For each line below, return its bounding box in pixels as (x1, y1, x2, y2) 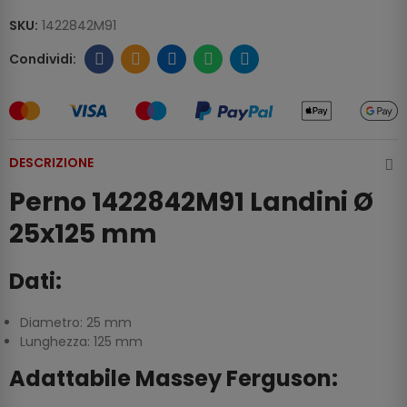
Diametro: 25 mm (20, 313, 132, 333)
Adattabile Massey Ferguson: (9, 363, 338, 394)
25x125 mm (9, 216, 157, 253)
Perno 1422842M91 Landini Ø (9, 184, 373, 221)
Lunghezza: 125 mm (20, 333, 143, 352)
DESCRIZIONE (9, 154, 94, 173)
